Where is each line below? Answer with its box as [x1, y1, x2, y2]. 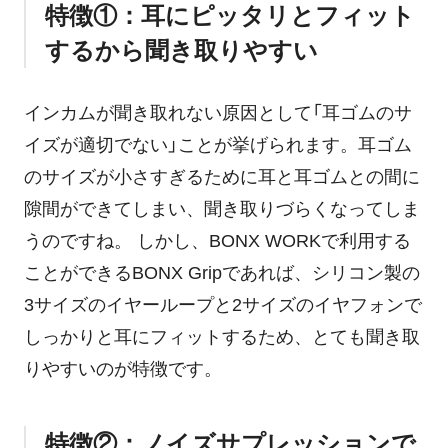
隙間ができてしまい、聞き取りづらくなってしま [23, 198, 420, 219]
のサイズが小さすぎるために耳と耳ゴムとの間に [23, 166, 420, 187]
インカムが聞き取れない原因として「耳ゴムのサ [23, 102, 412, 123]
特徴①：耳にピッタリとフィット [45, 2, 415, 29]
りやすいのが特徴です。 [23, 358, 222, 379]
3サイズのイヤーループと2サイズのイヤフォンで [23, 294, 422, 315]
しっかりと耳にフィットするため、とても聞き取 [23, 326, 420, 347]
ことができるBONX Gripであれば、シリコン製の [23, 262, 420, 283]
